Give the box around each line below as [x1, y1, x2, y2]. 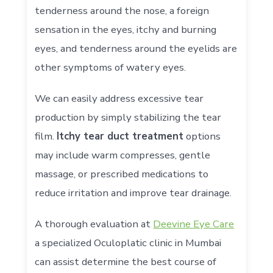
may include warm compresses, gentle [35, 148, 211, 163]
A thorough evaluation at [35, 217, 154, 232]
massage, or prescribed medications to [35, 167, 209, 182]
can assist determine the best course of [35, 255, 217, 269]
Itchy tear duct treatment [57, 129, 184, 144]
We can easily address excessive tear [35, 91, 204, 106]
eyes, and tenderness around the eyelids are [35, 41, 238, 56]
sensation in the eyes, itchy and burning [35, 23, 217, 37]
